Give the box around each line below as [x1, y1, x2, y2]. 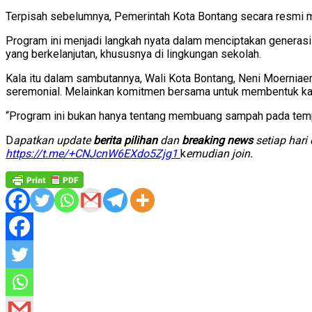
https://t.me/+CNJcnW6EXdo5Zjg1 [6, 147, 180, 161]
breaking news [182, 134, 256, 148]
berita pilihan [93, 134, 160, 148]
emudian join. [186, 147, 253, 161]
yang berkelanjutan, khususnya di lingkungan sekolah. [6, 47, 261, 61]
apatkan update [13, 134, 93, 148]
